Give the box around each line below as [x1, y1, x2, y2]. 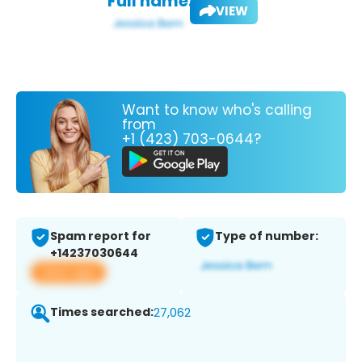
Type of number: [215, 228, 318, 245]
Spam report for [50, 228, 151, 245]
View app [40, 263, 96, 281]
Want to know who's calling [122, 99, 312, 120]
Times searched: [50, 304, 154, 321]
